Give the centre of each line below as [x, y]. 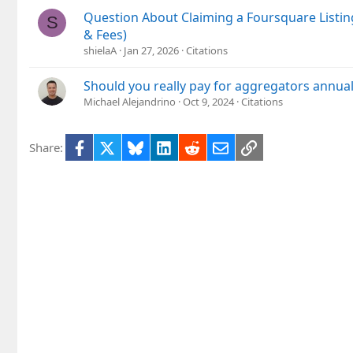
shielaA [100, 51]
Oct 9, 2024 [208, 102]
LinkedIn [195, 146]
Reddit [217, 146]
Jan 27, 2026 [151, 51]
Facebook [112, 146]
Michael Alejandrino [130, 102]
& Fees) [105, 35]
